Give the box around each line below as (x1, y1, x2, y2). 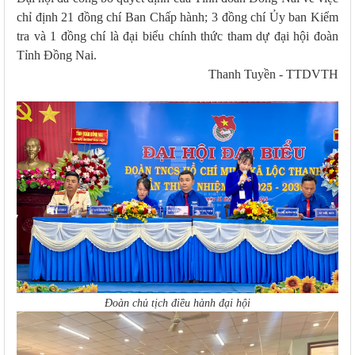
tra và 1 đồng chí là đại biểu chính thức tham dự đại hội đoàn (17, 29, 338, 43)
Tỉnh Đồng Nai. (17, 48, 103, 62)
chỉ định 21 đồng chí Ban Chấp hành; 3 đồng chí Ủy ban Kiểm (17, 10, 338, 24)
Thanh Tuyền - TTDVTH (208, 67, 338, 81)
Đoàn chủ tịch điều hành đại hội (105, 296, 250, 309)
